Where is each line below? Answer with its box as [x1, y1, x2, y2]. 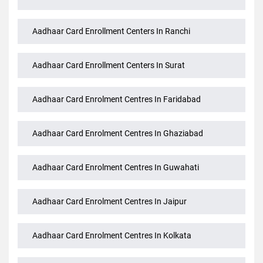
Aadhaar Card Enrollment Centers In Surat [32, 106, 185, 116]
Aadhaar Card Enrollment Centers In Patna [32, 4, 187, 14]
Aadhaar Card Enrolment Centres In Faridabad [32, 140, 201, 150]
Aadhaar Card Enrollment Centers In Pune [32, 38, 184, 48]
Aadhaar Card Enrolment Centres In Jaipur [32, 242, 187, 252]
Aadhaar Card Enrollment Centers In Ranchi [32, 72, 190, 82]
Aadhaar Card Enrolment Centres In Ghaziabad [32, 174, 203, 184]
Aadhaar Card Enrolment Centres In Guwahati [32, 208, 199, 218]
